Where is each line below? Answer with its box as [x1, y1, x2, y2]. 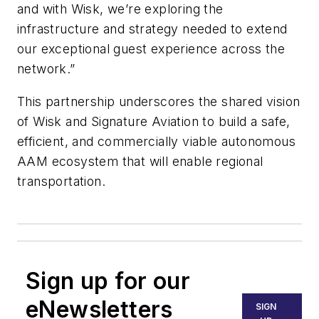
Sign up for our [26, 267, 190, 296]
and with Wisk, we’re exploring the [17, 1, 224, 17]
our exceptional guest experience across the [17, 41, 286, 57]
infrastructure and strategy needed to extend [17, 21, 288, 37]
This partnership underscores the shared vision [17, 93, 300, 109]
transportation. [17, 173, 106, 189]
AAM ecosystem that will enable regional [17, 153, 263, 169]
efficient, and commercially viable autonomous [17, 133, 296, 149]
